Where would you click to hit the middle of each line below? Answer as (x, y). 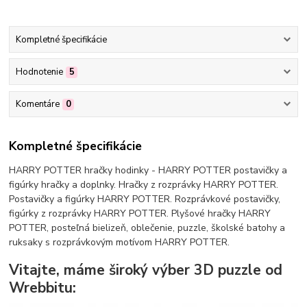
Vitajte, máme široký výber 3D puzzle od (146, 270)
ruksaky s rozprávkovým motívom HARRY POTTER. (120, 242)
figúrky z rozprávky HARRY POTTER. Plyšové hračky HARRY (140, 213)
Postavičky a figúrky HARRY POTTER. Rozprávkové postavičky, (145, 199)
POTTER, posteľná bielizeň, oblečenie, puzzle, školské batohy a (147, 228)
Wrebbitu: (43, 288)
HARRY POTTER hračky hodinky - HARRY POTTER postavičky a (148, 170)
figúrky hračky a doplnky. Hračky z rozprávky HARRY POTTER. (144, 184)
